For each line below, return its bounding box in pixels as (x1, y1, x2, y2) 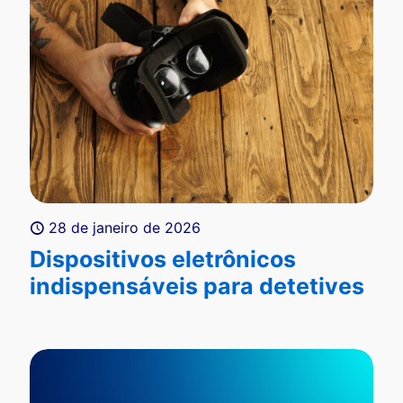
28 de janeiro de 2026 (49, 218, 201, 237)
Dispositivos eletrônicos (30, 245, 296, 273)
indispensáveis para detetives (30, 272, 364, 300)
